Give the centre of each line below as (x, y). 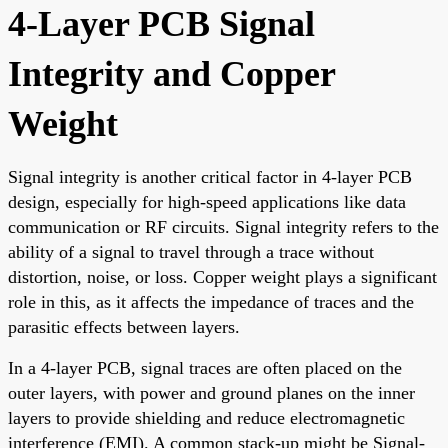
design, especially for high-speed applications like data (207, 201)
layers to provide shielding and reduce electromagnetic (206, 417)
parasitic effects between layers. (124, 326)
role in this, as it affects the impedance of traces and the (211, 301)
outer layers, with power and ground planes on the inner (211, 392)
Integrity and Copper (171, 73)
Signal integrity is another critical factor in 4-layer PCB (210, 176)
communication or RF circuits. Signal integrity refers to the (223, 226)
